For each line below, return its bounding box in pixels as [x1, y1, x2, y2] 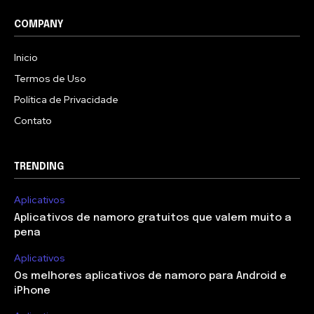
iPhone [14, 285, 50, 296]
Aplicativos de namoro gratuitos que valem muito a [14, 212, 292, 224]
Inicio [14, 50, 38, 64]
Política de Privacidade [14, 93, 118, 106]
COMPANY [14, 19, 64, 29]
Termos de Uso [14, 71, 86, 85]
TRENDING [14, 161, 64, 172]
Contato [14, 114, 52, 127]
